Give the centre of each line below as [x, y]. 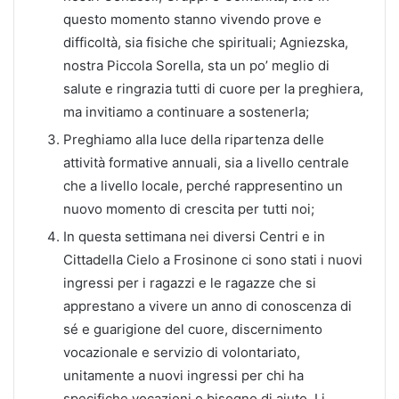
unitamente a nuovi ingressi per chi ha [183, 375]
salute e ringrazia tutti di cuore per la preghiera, [213, 88]
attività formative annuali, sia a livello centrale [206, 162]
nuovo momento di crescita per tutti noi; [189, 208]
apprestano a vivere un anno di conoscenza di [208, 305]
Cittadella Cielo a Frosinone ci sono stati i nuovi [213, 259]
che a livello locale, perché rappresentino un [203, 185]
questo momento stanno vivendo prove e [192, 19]
